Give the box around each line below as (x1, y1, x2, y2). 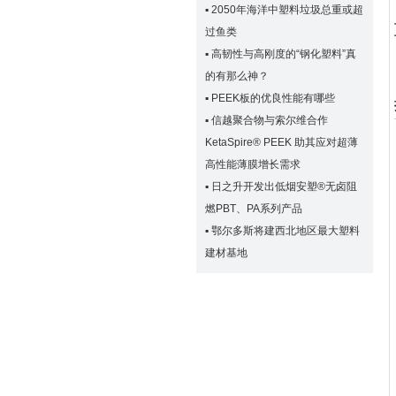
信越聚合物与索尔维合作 (211, 114, 328, 126)
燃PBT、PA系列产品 (205, 202, 302, 215)
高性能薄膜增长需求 (205, 158, 301, 171)
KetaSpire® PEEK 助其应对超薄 (205, 136, 358, 148)
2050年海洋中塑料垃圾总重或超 (211, 4, 363, 16)
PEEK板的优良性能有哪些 (211, 92, 335, 104)
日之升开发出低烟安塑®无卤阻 (211, 180, 357, 193)
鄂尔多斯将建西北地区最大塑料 (211, 225, 360, 237)
